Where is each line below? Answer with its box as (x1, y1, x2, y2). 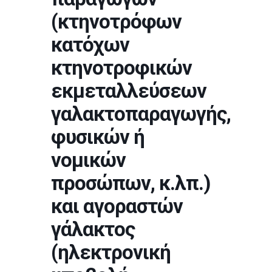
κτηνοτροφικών (51, 56, 192, 80)
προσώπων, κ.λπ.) (51, 171, 210, 195)
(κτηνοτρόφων (51, 10, 182, 33)
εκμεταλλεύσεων (51, 79, 206, 103)
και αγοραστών (51, 194, 183, 218)
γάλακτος (51, 217, 135, 241)
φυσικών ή (51, 125, 144, 149)
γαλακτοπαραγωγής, (51, 102, 231, 126)
